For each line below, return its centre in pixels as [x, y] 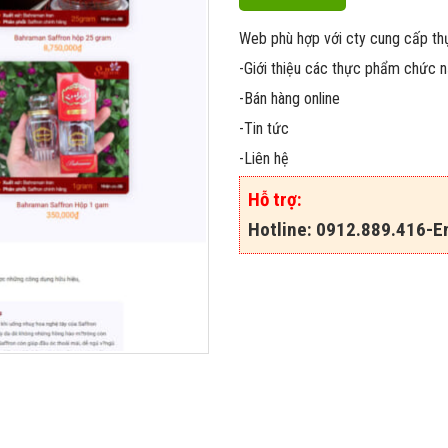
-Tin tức [264, 129]
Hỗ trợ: [275, 200]
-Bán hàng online [289, 99]
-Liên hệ [264, 159]
